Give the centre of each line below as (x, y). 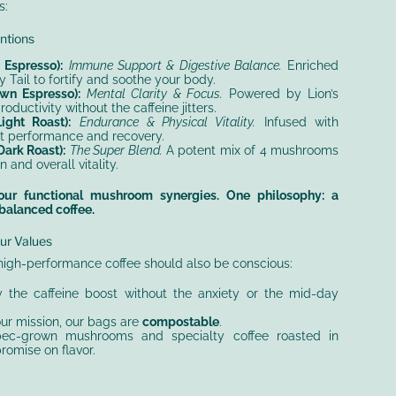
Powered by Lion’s (281, 94)
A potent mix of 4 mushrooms (251, 151)
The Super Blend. (116, 151)
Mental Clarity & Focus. (155, 94)
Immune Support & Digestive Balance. (175, 66)
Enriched (310, 66)
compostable (180, 322)
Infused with (297, 122)
